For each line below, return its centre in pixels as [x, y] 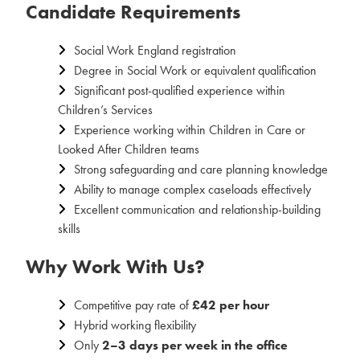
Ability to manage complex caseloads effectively [192, 189]
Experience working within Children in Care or [190, 130]
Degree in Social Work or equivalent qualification [195, 70]
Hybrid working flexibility [135, 325]
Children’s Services [105, 110]
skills [69, 229]
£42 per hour [231, 305]
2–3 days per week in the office [195, 345]
